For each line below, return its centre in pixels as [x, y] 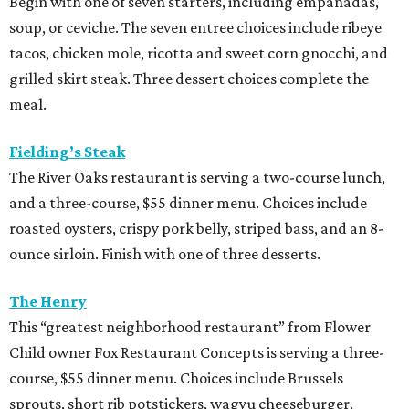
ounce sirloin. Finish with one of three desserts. [165, 254]
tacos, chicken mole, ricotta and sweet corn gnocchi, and [199, 53]
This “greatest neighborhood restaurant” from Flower [190, 327]
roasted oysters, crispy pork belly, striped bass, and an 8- [196, 229]
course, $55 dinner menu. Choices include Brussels [176, 378]
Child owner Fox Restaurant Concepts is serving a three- [197, 353]
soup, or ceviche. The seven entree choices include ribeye [195, 28]
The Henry [48, 302]
